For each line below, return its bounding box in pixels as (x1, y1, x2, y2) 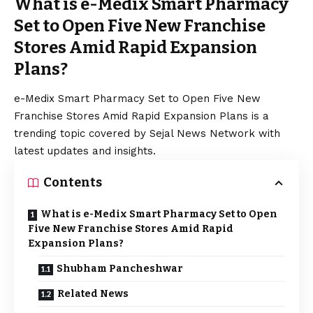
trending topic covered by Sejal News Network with (14, 127, 280, 140)
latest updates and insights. (14, 145, 156, 158)
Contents (43, 175, 102, 191)
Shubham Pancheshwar (57, 263, 183, 275)
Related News (57, 288, 129, 300)
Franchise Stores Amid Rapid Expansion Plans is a (14, 110, 269, 123)
